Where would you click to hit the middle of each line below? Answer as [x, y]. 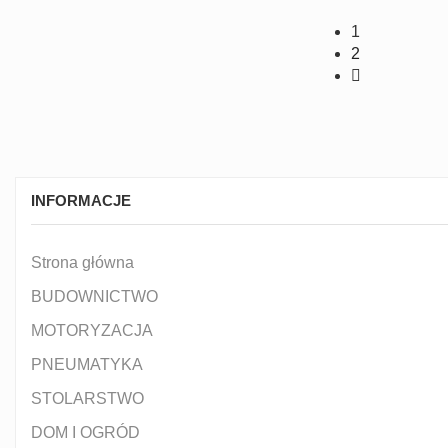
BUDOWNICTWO [94, 296]
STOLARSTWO [87, 398]
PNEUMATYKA [87, 364]
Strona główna [82, 262]
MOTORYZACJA [92, 330]
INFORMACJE [81, 200]
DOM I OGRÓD [85, 432]
